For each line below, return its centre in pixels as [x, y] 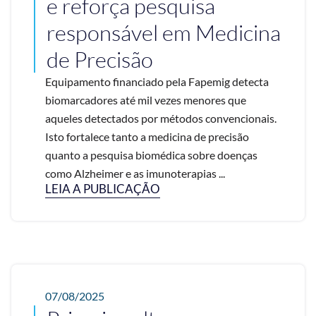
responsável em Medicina [164, 33]
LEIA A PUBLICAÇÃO [103, 189]
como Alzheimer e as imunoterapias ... [135, 174]
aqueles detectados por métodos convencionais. [161, 119]
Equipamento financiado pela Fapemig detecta [157, 82]
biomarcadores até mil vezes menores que [146, 100]
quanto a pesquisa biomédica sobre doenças [151, 155]
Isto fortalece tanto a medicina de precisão [147, 137]
